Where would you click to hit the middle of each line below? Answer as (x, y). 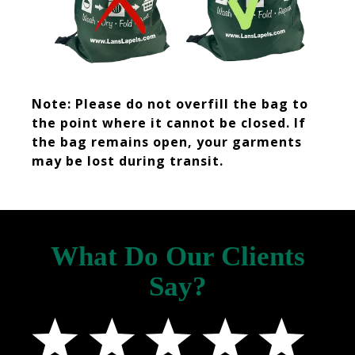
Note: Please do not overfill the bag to (170, 103)
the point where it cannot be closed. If (169, 122)
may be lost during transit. (128, 160)
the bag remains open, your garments (167, 141)
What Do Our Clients (177, 256)
